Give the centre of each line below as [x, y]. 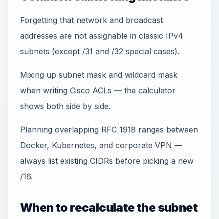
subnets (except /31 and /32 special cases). [100, 51]
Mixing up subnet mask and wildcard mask [99, 75]
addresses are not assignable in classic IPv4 [102, 36]
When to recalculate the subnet [109, 208]
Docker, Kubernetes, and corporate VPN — [101, 145]
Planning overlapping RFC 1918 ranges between [109, 130]
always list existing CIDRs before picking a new [107, 161]
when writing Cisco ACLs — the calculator [98, 90]
